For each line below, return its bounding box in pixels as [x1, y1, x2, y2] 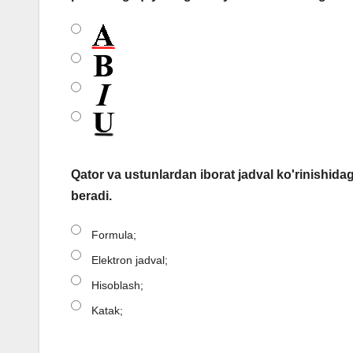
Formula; [91, 229, 136, 242]
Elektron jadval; [91, 254, 168, 267]
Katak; [91, 304, 123, 318]
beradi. [71, 189, 112, 203]
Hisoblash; [91, 279, 143, 292]
